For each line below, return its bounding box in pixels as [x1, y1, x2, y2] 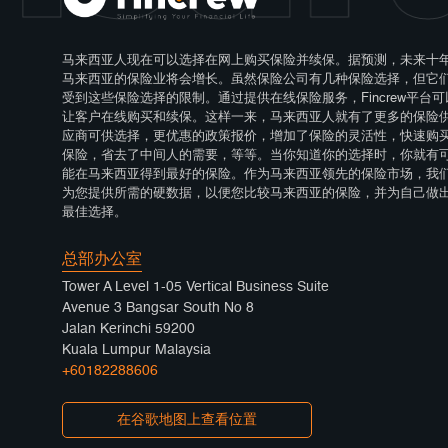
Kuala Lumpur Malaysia [62, 342, 211, 357]
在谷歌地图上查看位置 [117, 412, 257, 427]
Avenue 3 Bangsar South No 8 [62, 300, 254, 315]
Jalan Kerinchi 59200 [62, 321, 195, 336]
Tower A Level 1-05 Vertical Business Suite [62, 279, 329, 294]
